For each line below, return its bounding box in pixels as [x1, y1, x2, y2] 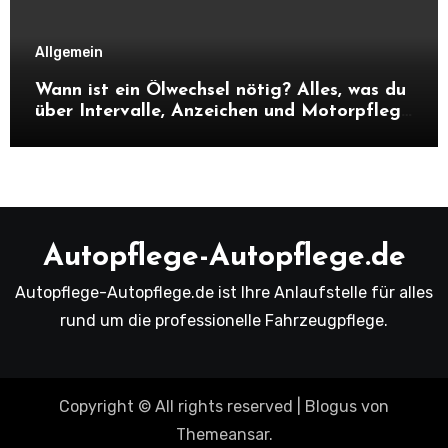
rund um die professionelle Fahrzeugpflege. [60, 311, 388, 331]
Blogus [305, 397, 357, 417]
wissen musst [34, 123, 143, 143]
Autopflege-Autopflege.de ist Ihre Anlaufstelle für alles [15, 283, 433, 303]
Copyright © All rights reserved [59, 397, 293, 417]
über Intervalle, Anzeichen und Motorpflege [34, 102, 411, 122]
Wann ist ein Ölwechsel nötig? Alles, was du [34, 81, 406, 101]
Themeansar [175, 425, 269, 445]
